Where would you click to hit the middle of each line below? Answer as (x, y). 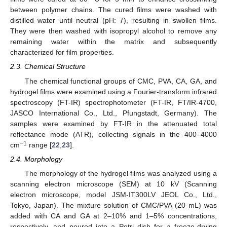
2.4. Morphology (36, 159)
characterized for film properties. (62, 52)
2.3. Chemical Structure (48, 67)
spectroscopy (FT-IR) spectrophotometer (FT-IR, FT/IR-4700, (113, 102)
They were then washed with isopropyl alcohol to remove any (113, 31)
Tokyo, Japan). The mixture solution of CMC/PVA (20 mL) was (113, 205)
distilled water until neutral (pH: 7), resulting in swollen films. (113, 21)
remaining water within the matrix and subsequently (113, 42)
